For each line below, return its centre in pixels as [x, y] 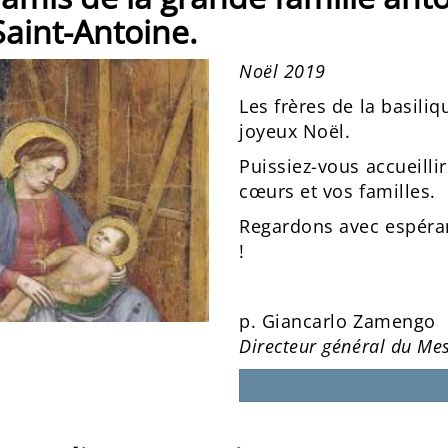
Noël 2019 [282, 71]
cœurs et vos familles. [337, 191]
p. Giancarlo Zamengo [337, 321]
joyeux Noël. [295, 131]
